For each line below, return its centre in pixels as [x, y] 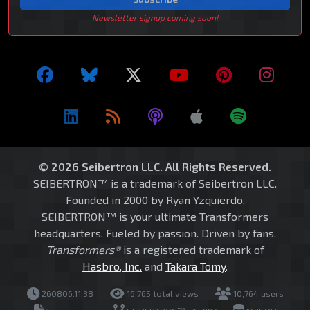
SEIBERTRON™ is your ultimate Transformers [155, 216]
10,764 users [257, 293]
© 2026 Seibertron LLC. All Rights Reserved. [155, 166]
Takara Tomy [195, 266]
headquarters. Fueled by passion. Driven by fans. [155, 232]
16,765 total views [161, 293]
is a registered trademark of [192, 249]
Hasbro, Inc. [112, 266]
